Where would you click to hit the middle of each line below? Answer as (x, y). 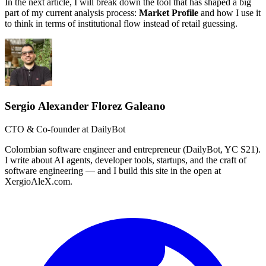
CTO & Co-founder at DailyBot (65, 129)
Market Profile (169, 13)
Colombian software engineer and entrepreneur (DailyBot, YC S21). (133, 149)
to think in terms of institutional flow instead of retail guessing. (121, 24)
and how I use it (229, 13)
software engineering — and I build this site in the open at (113, 170)
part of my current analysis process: (72, 13)
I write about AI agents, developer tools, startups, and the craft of (126, 160)
